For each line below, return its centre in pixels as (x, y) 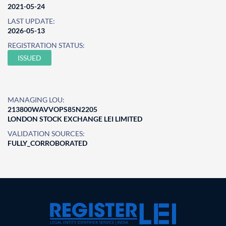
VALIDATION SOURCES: (46, 133)
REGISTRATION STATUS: (46, 45)
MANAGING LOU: (36, 100)
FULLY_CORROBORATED (47, 143)
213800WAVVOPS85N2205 (52, 109)
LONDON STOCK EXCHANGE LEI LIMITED (75, 119)
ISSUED (30, 58)
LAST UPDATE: (31, 21)
